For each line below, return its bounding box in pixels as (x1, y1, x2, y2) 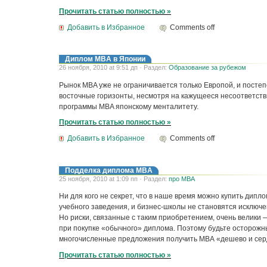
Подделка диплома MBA (65, 166, 153, 175)
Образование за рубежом (169, 64, 246, 72)
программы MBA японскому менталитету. (59, 102, 198, 111)
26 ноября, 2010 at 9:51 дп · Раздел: (59, 64, 169, 72)
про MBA (169, 175, 195, 182)
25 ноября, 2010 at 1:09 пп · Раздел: (59, 175, 169, 182)
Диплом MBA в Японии (65, 55, 145, 64)
